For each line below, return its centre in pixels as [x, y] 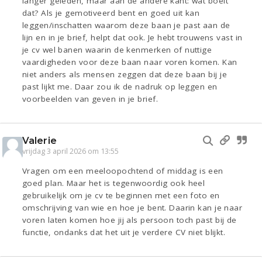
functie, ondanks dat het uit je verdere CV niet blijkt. [124, 232]
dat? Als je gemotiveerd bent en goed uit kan [111, 13]
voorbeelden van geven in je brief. [90, 99]
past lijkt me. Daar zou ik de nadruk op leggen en [120, 87]
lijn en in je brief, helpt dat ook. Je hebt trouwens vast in [132, 38]
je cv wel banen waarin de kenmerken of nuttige [117, 50]
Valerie [39, 141]
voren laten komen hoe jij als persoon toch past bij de [130, 220]
